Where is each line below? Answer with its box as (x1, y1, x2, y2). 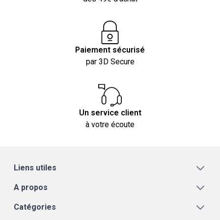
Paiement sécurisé (75, 45, 145, 55)
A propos (14, 182, 48, 192)
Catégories (14, 202, 56, 212)
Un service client (79, 108, 141, 117)
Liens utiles (14, 163, 56, 172)
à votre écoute (85, 119, 135, 129)
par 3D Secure (85, 56, 135, 66)
